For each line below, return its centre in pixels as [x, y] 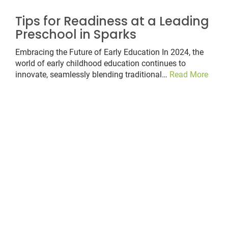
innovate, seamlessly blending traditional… [92, 75]
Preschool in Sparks [76, 35]
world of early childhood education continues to [101, 64]
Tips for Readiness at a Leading [112, 21]
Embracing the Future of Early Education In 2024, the [109, 52]
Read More [189, 75]
